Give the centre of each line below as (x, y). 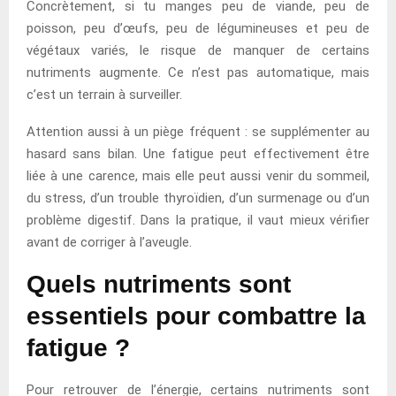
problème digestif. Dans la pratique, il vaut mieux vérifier (198, 220)
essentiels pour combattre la (196, 316)
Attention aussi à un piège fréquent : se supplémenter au (198, 131)
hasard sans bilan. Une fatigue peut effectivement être (198, 153)
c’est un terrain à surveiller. (104, 94)
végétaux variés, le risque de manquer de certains (198, 50)
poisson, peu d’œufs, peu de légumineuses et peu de (198, 28)
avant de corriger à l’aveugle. (109, 242)
